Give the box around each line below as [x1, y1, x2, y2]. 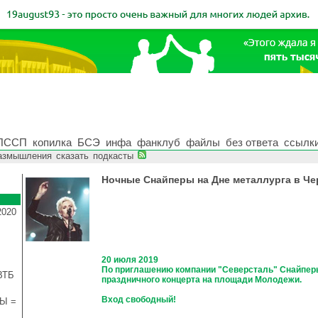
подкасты [93, 150, 133, 161]
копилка [33, 136, 72, 148]
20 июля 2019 [102, 255, 158, 265]
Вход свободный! [102, 295, 176, 305]
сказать [56, 150, 89, 161]
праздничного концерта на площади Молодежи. [102, 275, 302, 285]
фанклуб [137, 136, 180, 148]
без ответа [226, 136, 278, 148]
